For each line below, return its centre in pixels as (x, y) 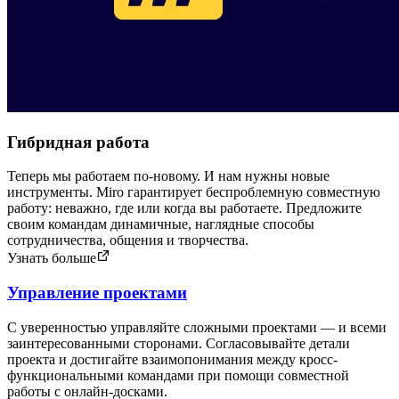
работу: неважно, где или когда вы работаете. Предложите (184, 208)
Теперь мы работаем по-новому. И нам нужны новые (168, 176)
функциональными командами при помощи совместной (178, 375)
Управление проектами (97, 293)
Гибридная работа (78, 142)
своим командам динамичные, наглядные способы (161, 224)
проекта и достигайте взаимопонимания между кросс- (172, 359)
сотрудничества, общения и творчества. (128, 240)
